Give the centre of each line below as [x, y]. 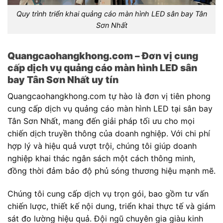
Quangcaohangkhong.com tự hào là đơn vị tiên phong [109, 96]
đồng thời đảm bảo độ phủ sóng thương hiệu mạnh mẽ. [111, 171]
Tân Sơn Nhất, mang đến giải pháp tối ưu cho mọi [101, 121]
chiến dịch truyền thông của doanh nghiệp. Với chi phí [109, 134]
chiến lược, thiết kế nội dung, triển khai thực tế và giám [111, 206]
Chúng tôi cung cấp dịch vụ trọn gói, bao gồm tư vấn [108, 194]
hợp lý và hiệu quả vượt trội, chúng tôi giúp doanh [102, 146]
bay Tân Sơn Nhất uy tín [63, 79]
